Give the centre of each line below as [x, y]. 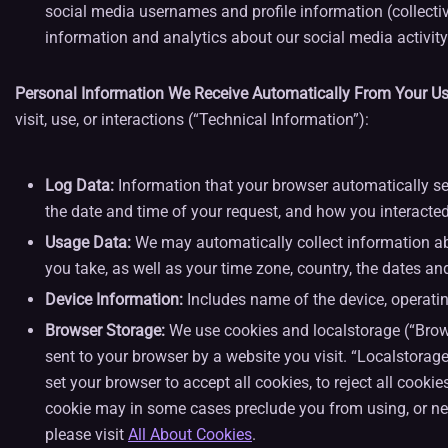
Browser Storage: [105, 330]
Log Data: [79, 185]
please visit [86, 434]
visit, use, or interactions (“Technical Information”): [192, 119]
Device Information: [114, 299]
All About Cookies [190, 434]
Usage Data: [88, 242]
